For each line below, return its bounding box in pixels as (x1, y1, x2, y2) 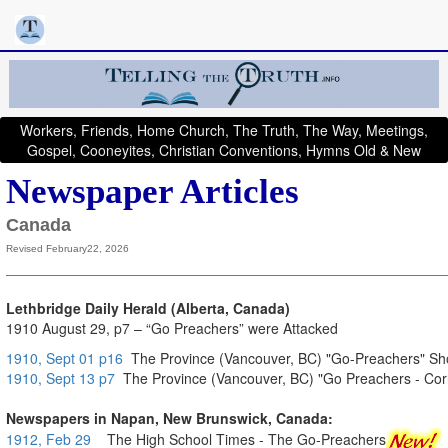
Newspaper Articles (6, 171, 299, 211)
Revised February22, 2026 (6, 242, 129, 254)
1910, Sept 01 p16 (6, 347, 123, 368)
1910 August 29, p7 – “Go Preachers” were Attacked (6, 317, 338, 338)
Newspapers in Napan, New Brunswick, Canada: (6, 407, 333, 428)
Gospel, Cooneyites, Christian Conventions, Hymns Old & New (27, 139, 421, 160)
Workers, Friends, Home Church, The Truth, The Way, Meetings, (20, 119, 428, 140)
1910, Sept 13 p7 (6, 367, 115, 388)
